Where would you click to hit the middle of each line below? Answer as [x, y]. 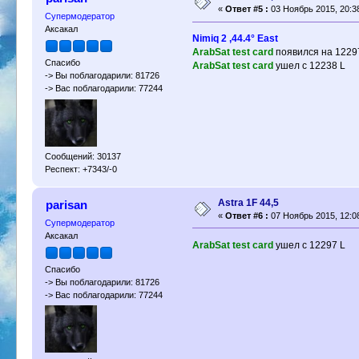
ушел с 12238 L [310, 66]
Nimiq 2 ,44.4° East [235, 39]
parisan [66, 204]
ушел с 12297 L [309, 245]
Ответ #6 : [247, 215]
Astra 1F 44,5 [249, 202]
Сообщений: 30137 [83, 156]
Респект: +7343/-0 [81, 169]
